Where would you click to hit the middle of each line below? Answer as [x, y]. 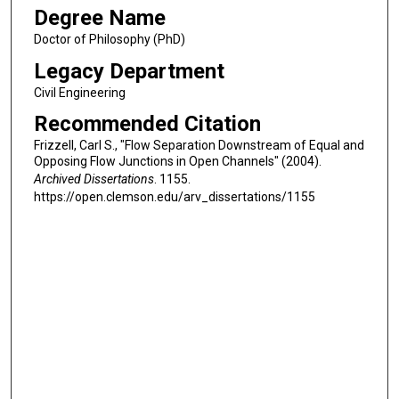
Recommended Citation [147, 124]
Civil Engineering [79, 92]
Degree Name [99, 17]
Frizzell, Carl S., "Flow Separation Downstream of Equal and [199, 146]
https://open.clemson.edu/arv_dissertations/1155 [174, 197]
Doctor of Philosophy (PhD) [109, 39]
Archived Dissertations [94, 179]
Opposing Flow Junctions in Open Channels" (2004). [177, 162]
